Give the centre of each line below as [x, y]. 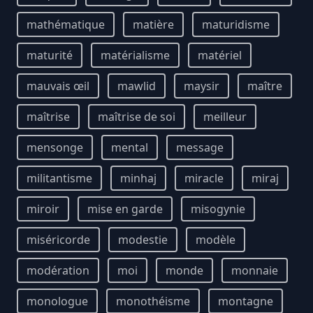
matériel [220, 55]
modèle [216, 240]
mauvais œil [58, 86]
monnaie [255, 270]
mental [130, 147]
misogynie [218, 209]
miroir [43, 209]
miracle [204, 178]
